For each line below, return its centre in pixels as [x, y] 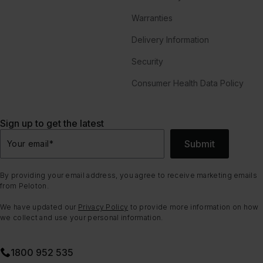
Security [147, 61]
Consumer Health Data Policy [188, 83]
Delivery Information [170, 39]
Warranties [152, 18]
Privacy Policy [103, 207]
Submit [200, 144]
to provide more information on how [193, 207]
